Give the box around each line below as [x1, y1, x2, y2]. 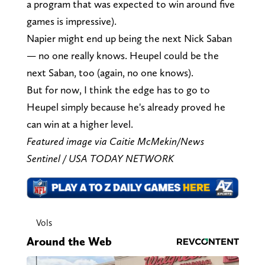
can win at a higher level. [26, 117, 133, 130]
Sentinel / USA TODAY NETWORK [26, 151, 174, 164]
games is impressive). [26, 14, 117, 27]
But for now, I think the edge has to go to [26, 83, 210, 96]
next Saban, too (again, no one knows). [26, 66, 193, 79]
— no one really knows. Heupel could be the [26, 49, 219, 62]
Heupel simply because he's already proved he [26, 100, 225, 113]
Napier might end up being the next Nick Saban [26, 31, 232, 44]
